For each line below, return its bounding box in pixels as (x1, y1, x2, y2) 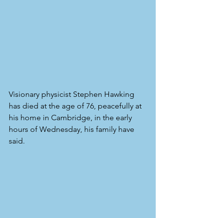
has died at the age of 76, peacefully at (9, 101, 144, 110)
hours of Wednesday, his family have (9, 124, 136, 134)
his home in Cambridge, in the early (9, 112, 134, 122)
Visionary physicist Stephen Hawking (9, 89, 136, 99)
